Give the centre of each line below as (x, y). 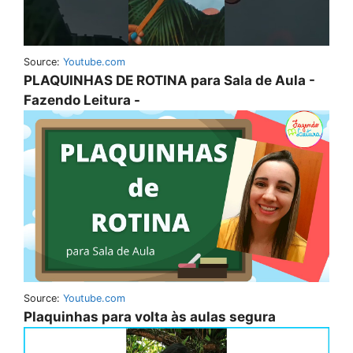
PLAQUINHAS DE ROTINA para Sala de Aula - (169, 80)
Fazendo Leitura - (82, 100)
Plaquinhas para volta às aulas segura (150, 316)
